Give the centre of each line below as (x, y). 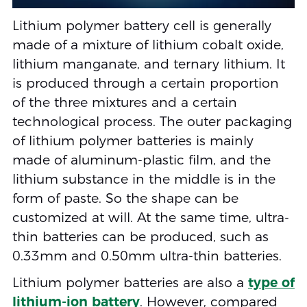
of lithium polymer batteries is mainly (133, 140)
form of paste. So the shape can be (125, 198)
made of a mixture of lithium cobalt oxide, (148, 45)
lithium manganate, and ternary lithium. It (148, 64)
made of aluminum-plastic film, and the (141, 160)
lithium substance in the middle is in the (144, 179)
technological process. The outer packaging (152, 121)
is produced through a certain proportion (145, 83)
